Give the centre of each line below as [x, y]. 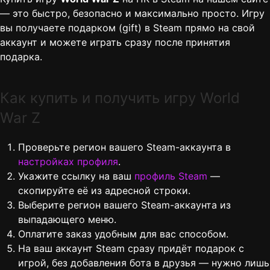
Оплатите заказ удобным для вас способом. [123, 234]
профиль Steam [171, 176]
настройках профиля [68, 162]
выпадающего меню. [67, 220]
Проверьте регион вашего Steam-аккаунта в [124, 147]
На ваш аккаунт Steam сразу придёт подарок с [131, 249]
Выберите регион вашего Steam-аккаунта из [124, 205]
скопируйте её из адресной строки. [104, 191]
